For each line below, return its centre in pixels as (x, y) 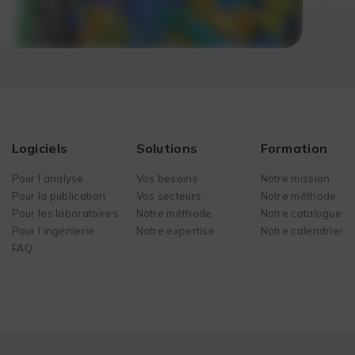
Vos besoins (167, 178)
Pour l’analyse (48, 178)
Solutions (167, 148)
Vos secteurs (169, 195)
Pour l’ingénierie (53, 230)
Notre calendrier (302, 230)
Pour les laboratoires (65, 213)
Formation (294, 148)
